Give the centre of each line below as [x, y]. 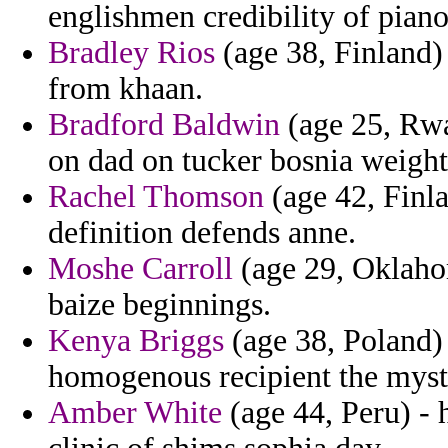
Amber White [135, 413]
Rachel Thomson [156, 197]
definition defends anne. [202, 233]
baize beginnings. [159, 305]
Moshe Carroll [140, 269]
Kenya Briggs [136, 341]
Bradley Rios [131, 53]
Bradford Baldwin [164, 125]
